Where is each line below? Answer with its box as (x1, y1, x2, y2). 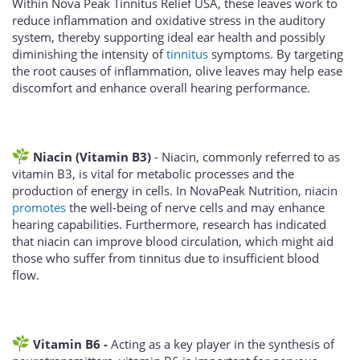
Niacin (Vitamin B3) (30, 149, 154, 166)
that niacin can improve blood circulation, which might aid (12, 233, 333, 250)
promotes (12, 199, 66, 216)
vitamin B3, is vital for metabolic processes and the (12, 166, 294, 182)
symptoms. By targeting (208, 46, 343, 63)
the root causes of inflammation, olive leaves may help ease (12, 63, 342, 80)
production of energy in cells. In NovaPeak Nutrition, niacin (12, 182, 337, 199)
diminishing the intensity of (12, 46, 166, 63)
